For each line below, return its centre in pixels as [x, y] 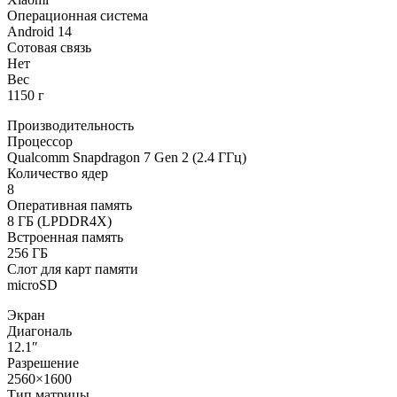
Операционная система [78, 16]
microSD [32, 285]
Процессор [40, 142]
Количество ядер [58, 174]
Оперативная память [70, 206]
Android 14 [39, 32]
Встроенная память [65, 237]
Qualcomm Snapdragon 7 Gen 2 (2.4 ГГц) [127, 158]
